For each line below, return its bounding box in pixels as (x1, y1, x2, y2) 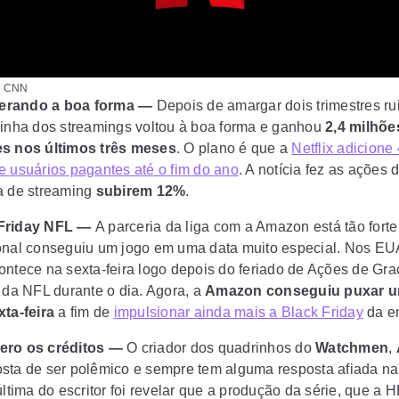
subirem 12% (95, 183, 186, 199)
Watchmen (315, 340, 388, 355)
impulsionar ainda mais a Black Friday (113, 305, 363, 320)
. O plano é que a (175, 141, 292, 156)
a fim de (54, 305, 114, 320)
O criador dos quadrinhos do (122, 340, 315, 355)
